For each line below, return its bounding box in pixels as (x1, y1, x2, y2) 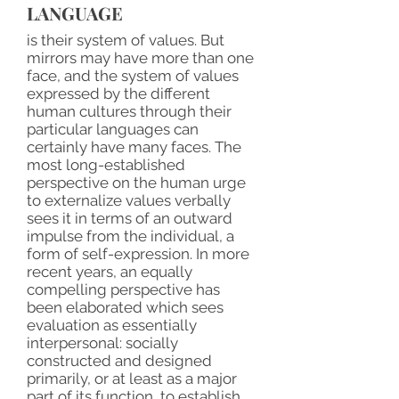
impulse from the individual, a (27, 227, 234, 245)
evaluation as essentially (27, 316, 197, 334)
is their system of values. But (27, 31, 224, 49)
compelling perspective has (27, 281, 220, 298)
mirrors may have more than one (27, 49, 254, 67)
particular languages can (27, 120, 199, 138)
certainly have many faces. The (27, 138, 241, 156)
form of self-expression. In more (27, 245, 249, 263)
